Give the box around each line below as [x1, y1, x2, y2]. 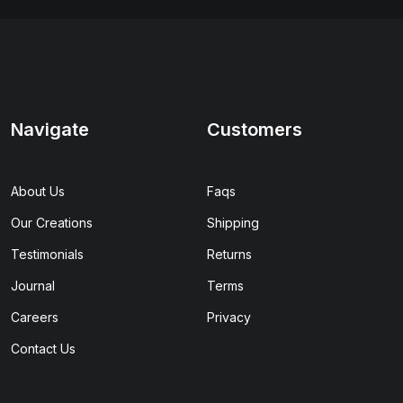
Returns [207, 246, 252, 262]
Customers [207, 119, 302, 140]
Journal [11, 278, 55, 293]
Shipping [207, 215, 259, 230]
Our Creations [11, 215, 93, 230]
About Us [11, 184, 65, 199]
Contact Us [11, 341, 76, 356]
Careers [11, 309, 58, 325]
